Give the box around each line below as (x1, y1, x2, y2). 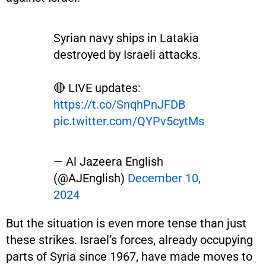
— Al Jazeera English (53, 154, 163, 169)
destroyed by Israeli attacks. (53, 47, 201, 62)
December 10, (128, 170, 201, 185)
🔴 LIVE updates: (53, 80, 141, 95)
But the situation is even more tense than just (6, 216, 246, 230)
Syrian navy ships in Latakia (53, 30, 199, 45)
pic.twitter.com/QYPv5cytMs (53, 113, 204, 128)
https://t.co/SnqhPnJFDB (53, 97, 185, 112)
